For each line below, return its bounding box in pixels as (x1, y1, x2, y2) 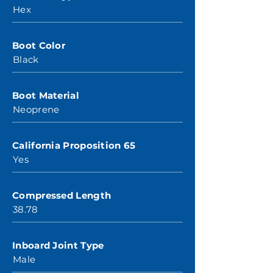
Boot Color (12, 40, 65, 51)
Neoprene (13, 104, 60, 115)
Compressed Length (12, 190, 112, 201)
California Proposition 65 (12, 140, 136, 151)
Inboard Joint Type (12, 239, 104, 251)
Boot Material (12, 90, 79, 101)
